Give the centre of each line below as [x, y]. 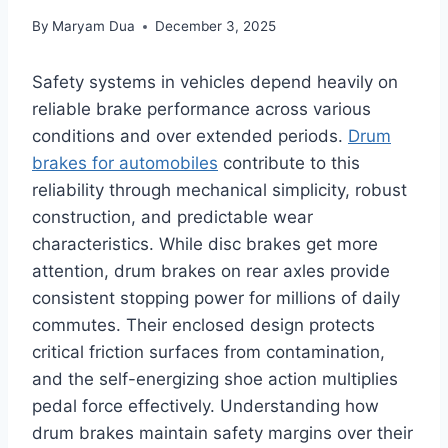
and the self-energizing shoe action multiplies [215, 379]
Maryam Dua [94, 26]
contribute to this [289, 163]
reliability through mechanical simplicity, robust [219, 190]
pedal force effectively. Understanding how [205, 406]
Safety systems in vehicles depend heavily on [215, 82]
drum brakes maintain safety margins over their [222, 433]
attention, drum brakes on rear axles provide [211, 271]
